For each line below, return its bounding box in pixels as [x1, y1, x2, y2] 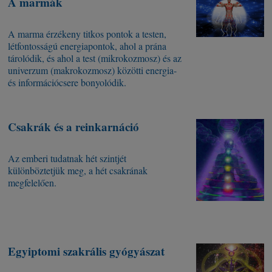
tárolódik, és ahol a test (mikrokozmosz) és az [8, 52, 182, 65]
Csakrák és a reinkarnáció [8, 118, 140, 135]
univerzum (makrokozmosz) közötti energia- [8, 64, 177, 77]
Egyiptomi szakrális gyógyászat [8, 243, 165, 260]
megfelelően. [8, 176, 57, 189]
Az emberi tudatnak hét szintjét [8, 152, 127, 165]
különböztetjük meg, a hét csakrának [8, 164, 148, 177]
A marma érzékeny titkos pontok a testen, [8, 27, 167, 41]
